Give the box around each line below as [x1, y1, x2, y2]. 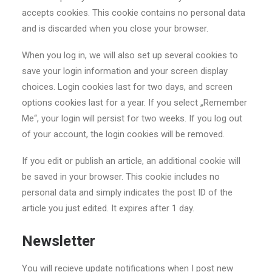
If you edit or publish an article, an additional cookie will [22, 155, 240, 166]
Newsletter [22, 233, 95, 250]
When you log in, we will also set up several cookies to [22, 50, 238, 61]
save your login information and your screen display [22, 66, 228, 76]
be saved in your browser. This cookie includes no [22, 171, 220, 182]
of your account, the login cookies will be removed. [22, 129, 225, 140]
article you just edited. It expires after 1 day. [22, 203, 194, 214]
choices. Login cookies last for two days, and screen [22, 81, 233, 92]
